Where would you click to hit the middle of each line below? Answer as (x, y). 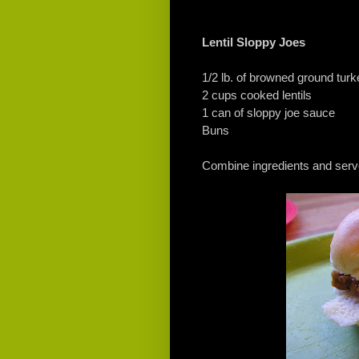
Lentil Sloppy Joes (254, 42)
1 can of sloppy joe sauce (268, 113)
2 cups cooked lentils (257, 95)
